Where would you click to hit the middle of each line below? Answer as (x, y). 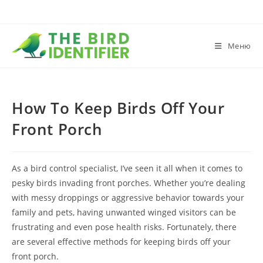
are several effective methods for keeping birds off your (121, 242)
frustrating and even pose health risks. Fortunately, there (124, 227)
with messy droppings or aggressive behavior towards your (128, 198)
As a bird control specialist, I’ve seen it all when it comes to (127, 168)
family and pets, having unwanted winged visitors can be (124, 212)
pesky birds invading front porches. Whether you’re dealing (129, 183)
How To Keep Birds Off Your (118, 108)
